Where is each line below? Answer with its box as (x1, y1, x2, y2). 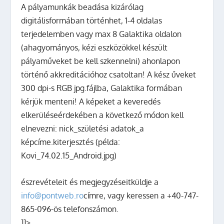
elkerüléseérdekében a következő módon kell (21, 110, 184, 120)
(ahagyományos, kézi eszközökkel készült (21, 42, 168, 52)
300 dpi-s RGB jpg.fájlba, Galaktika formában (21, 83, 182, 93)
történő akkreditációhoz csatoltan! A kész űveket (21, 69, 196, 79)
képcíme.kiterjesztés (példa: (21, 137, 120, 147)
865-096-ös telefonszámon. (21, 203, 119, 214)
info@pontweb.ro (21, 190, 84, 200)
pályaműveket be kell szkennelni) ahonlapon (21, 56, 180, 66)
